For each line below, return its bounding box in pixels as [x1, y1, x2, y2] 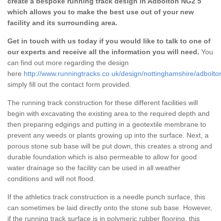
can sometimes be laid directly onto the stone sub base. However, [7, 203, 212, 212]
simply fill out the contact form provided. [7, 80, 133, 88]
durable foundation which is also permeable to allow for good [7, 152, 197, 161]
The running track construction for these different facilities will [7, 98, 198, 107]
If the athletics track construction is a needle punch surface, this [7, 192, 205, 201]
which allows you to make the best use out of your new [7, 7, 194, 16]
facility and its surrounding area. [7, 18, 117, 27]
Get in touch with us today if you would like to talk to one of [7, 37, 211, 45]
